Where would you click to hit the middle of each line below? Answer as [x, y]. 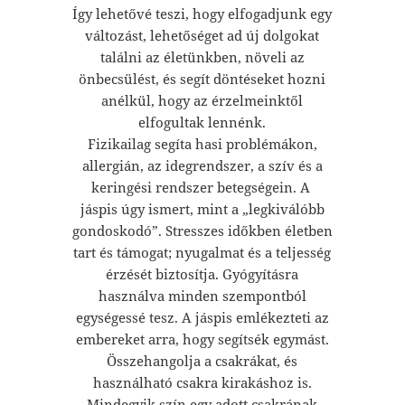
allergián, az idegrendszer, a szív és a [202, 165]
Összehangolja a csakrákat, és [202, 360]
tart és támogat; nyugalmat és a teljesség [202, 252]
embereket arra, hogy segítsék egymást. [202, 339]
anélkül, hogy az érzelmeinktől [202, 100]
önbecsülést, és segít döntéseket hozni [202, 78]
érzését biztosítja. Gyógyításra [202, 273]
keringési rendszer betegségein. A [202, 187]
